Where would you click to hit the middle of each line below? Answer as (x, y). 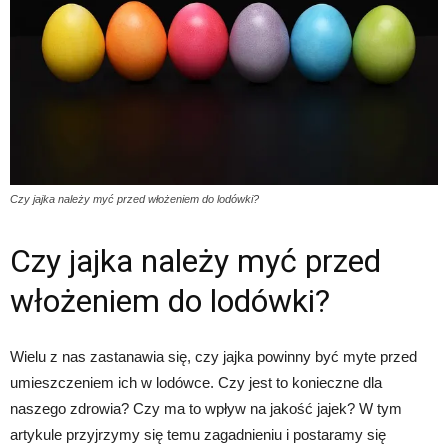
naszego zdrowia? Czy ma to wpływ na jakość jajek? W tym (206, 408)
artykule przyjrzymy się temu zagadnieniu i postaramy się (198, 434)
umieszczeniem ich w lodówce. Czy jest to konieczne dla (196, 382)
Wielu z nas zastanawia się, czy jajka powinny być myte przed (213, 356)
